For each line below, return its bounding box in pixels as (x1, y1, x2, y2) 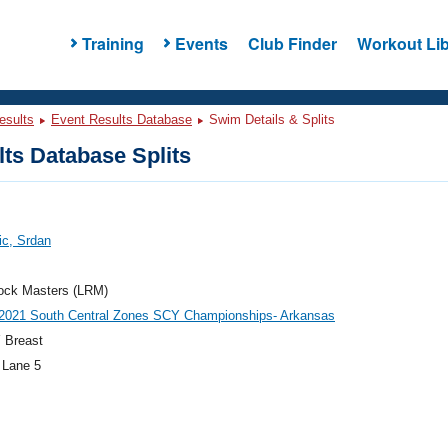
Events (174, 31, 228, 55)
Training (81, 31, 144, 55)
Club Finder (247, 31, 337, 55)
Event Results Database (51, 112, 192, 127)
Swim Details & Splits (205, 112, 335, 127)
